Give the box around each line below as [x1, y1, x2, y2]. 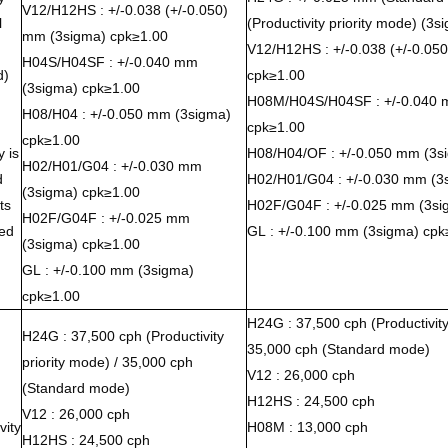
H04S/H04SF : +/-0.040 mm [21, 53, 198, 70]
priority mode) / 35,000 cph [21, 353, 193, 370]
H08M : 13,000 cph [246, 418, 368, 435]
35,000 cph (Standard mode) [246, 340, 430, 357]
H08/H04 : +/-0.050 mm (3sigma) [21, 105, 231, 122]
